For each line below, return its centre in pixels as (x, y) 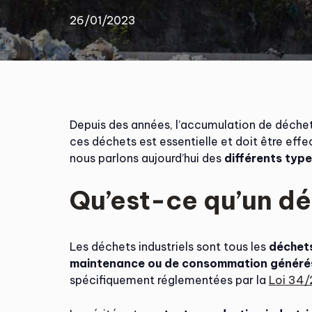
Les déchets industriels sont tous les (169, 247)
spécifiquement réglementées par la (169, 280)
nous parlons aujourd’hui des (147, 158)
